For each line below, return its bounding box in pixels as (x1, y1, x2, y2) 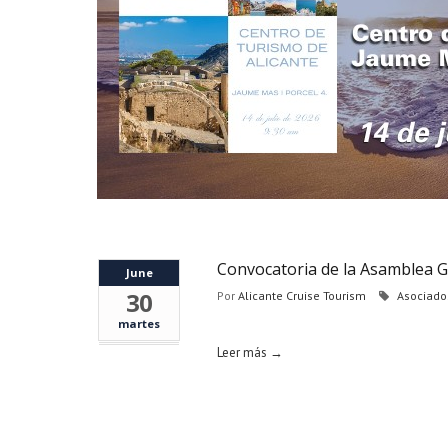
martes (118, 316, 160, 331)
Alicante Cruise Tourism (238, 288, 366, 303)
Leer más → (217, 344, 283, 361)
